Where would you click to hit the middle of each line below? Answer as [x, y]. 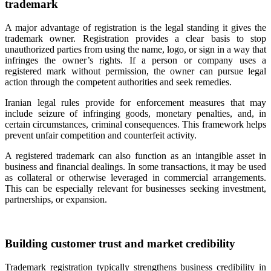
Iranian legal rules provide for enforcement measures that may [135, 103]
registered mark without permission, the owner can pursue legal [135, 71]
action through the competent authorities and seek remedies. [118, 82]
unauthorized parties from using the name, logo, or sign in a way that [135, 50]
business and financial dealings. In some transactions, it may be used [135, 167]
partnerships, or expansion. [56, 200]
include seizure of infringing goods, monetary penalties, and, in [135, 114]
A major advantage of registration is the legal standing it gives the [135, 28]
